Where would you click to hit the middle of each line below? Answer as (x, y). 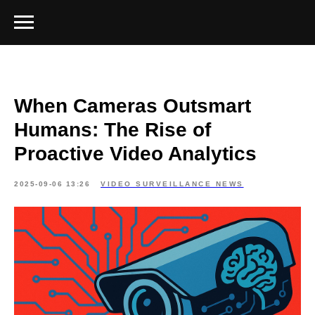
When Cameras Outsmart (133, 106)
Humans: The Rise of (112, 130)
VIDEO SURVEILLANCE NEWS (172, 184)
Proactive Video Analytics (135, 154)
